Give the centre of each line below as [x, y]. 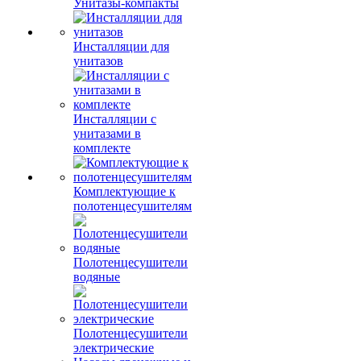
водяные [97, 277]
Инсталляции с [115, 119]
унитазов [98, 61]
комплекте [102, 148]
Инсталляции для [121, 46]
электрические [114, 348]
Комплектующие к [124, 191]
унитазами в [107, 133]
